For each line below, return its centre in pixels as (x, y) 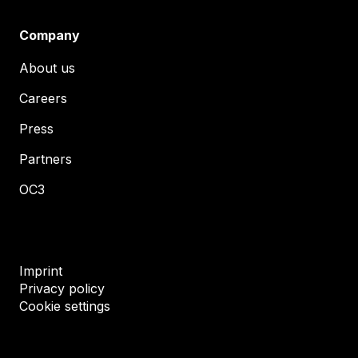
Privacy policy (62, 288)
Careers (43, 98)
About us (47, 68)
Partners (46, 159)
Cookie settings (65, 306)
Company (50, 35)
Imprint (41, 271)
